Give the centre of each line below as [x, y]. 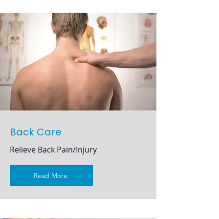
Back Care [36, 132]
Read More [50, 175]
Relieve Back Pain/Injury [53, 150]
